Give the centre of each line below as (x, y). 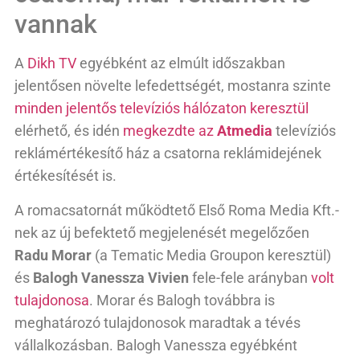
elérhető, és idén (69, 131)
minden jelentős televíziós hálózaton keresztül (162, 108)
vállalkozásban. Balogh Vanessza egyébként (156, 345)
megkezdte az (170, 131)
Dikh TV (52, 63)
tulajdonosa (52, 300)
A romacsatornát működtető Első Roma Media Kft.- (177, 210)
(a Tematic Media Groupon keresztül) (213, 255)
